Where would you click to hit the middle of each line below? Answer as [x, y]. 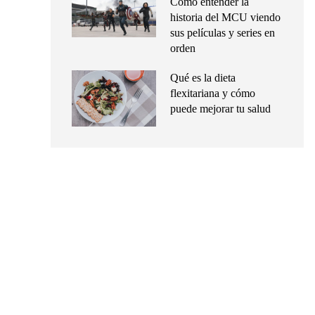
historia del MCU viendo [225, 17]
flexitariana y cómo [213, 93]
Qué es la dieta [203, 78]
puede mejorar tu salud [220, 109]
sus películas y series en [223, 33]
